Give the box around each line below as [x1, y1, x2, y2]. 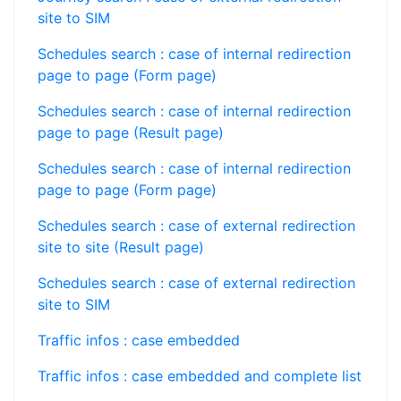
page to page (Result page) [38, 124, 224, 141]
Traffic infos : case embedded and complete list [38, 367, 362, 385]
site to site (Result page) [38, 238, 204, 256]
